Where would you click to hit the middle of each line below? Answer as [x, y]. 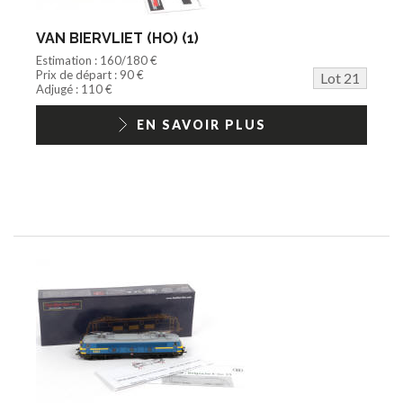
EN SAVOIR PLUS [201, 124]
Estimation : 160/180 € [97, 60]
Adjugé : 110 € [74, 89]
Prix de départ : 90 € [90, 74]
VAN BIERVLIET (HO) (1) [117, 38]
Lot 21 [340, 77]
